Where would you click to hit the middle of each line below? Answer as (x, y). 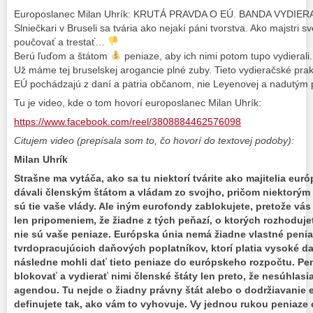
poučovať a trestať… (61, 42)
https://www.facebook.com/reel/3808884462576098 (128, 121)
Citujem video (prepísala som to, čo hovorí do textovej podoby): (154, 140)
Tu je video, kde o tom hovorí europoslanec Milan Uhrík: (138, 102)
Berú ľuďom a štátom (62, 56)
